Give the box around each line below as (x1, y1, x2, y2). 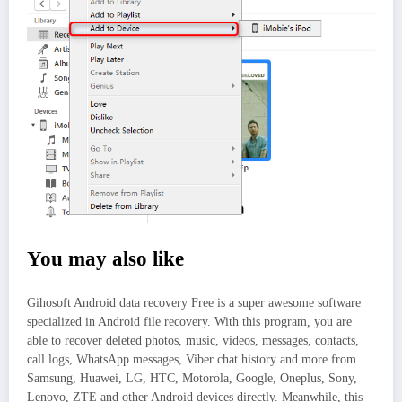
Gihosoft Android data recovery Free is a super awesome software (27, 296, 361, 310)
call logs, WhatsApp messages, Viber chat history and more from (27, 353, 356, 367)
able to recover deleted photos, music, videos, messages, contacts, (27, 334, 359, 348)
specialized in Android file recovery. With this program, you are (27, 315, 352, 329)
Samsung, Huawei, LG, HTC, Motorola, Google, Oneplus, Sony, (27, 371, 357, 386)
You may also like (27, 247, 184, 270)
